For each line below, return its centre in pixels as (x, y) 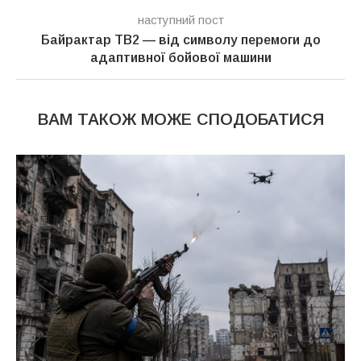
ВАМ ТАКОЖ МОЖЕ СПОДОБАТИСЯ (180, 119)
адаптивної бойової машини (180, 57)
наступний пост (180, 19)
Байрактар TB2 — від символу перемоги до (180, 39)
